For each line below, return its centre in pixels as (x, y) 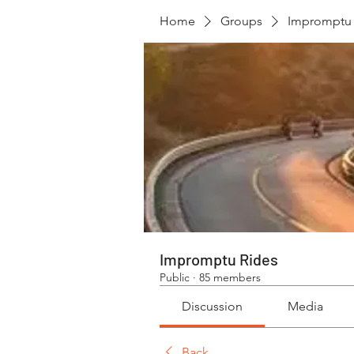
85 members (230, 277)
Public (175, 277)
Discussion (213, 306)
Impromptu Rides (219, 259)
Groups (241, 21)
